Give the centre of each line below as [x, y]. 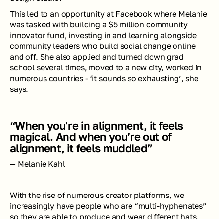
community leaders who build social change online [103, 46]
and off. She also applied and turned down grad [97, 57]
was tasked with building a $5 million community [99, 24]
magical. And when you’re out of [91, 137]
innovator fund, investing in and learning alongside [103, 35]
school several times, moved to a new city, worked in [106, 67]
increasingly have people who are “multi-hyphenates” [108, 206]
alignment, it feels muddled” [81, 148]
